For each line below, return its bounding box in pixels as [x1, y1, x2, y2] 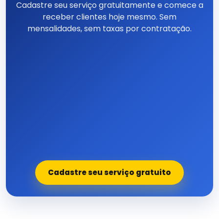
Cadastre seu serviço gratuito [48, 167, 171, 178]
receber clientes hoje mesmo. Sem [43, 11, 176, 23]
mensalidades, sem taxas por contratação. [27, 23, 192, 35]
